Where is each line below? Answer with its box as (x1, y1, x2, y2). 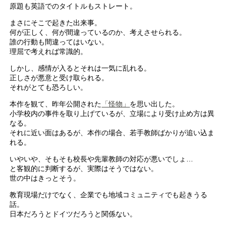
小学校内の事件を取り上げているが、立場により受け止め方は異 (10, 109, 215, 118)
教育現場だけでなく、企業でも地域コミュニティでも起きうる (10, 191, 208, 199)
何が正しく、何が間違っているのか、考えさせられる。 (10, 28, 187, 37)
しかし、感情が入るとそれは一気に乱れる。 (10, 64, 151, 73)
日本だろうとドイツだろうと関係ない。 (10, 210, 137, 218)
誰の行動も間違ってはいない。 (10, 38, 109, 46)
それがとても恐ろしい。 (10, 83, 88, 92)
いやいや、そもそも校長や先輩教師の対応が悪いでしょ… (10, 155, 194, 163)
